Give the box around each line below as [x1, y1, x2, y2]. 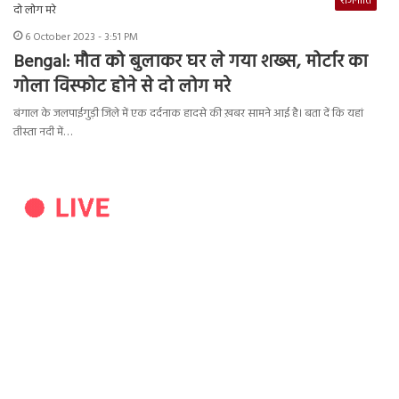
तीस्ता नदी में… [13, 123, 72, 142]
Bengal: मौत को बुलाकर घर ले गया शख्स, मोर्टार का [13, 48, 368, 77]
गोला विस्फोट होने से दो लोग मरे [13, 73, 231, 102]
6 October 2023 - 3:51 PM [25, 28, 138, 47]
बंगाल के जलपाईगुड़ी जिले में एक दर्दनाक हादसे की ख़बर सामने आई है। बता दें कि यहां [13, 104, 363, 124]
